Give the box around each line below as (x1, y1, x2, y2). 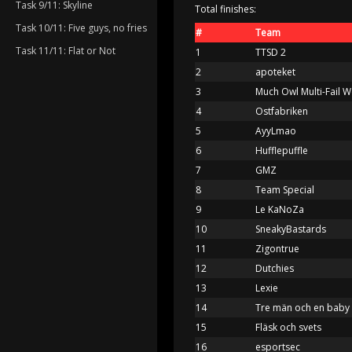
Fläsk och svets (255, 320, 321, 334)
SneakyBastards (255, 222, 326, 236)
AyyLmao (255, 123, 296, 137)
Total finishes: (195, 2, 256, 16)
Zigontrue (255, 241, 299, 255)
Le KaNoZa (255, 202, 304, 216)
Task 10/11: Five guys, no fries (16, 20, 147, 35)
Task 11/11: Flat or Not (16, 43, 115, 57)
